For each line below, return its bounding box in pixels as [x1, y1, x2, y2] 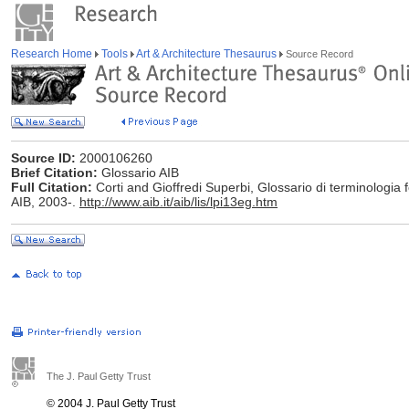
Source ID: [11, 151, 76, 165]
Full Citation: [11, 180, 92, 194]
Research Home [11, 47, 95, 60]
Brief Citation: [11, 165, 98, 180]
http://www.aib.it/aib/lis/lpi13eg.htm [79, 194, 278, 209]
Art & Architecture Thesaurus [134, 47, 279, 60]
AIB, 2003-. [11, 194, 79, 209]
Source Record [283, 48, 353, 59]
